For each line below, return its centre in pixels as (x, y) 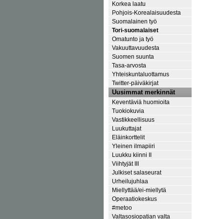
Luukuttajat (127, 128)
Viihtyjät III (125, 163)
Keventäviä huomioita (141, 102)
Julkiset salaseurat (137, 172)
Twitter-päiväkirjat (135, 83)
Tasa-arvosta (129, 65)
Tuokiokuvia (128, 110)
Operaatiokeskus (134, 198)
